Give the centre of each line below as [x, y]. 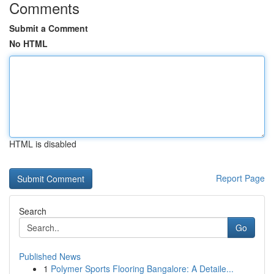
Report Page [240, 178]
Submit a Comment [49, 28]
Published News [50, 256]
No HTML [28, 43]
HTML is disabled [43, 144]
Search [33, 211]
